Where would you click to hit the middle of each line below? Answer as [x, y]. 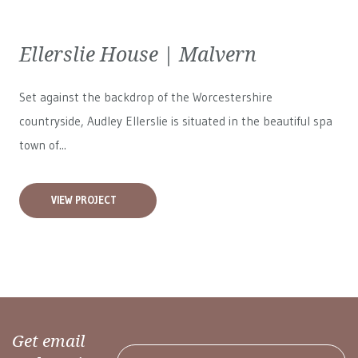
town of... [43, 145]
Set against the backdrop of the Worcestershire [146, 97]
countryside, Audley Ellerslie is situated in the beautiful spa [176, 121]
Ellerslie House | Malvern [138, 54]
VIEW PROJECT [84, 200]
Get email [48, 340]
